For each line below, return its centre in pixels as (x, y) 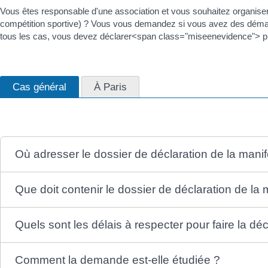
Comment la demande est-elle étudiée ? (118, 260)
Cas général (39, 87)
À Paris (110, 87)
